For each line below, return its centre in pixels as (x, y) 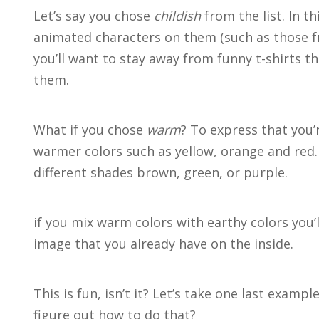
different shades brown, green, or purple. (161, 172)
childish (177, 16)
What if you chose (90, 130)
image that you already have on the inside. (163, 244)
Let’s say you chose (94, 16)
